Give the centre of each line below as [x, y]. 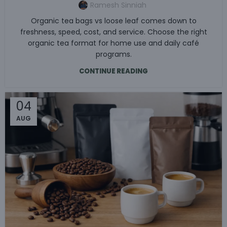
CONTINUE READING [113, 71]
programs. [113, 54]
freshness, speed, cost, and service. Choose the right [113, 32]
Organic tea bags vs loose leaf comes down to [113, 21]
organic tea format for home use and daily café [113, 43]
